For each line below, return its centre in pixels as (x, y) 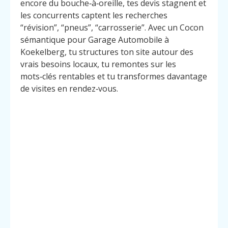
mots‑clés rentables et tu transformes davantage (114, 77)
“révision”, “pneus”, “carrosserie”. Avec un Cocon (112, 28)
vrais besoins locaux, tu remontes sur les (98, 64)
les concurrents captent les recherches (94, 16)
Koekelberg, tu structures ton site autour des (107, 52)
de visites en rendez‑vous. (69, 89)
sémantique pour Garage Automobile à (95, 40)
